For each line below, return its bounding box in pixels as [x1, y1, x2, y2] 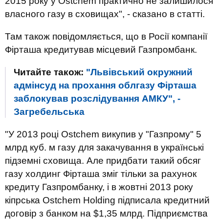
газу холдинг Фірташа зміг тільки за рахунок [5, 169, 197, 179]
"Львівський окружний [86, 67, 193, 77]
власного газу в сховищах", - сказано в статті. [5, 9, 205, 19]
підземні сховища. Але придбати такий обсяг [5, 155, 201, 166]
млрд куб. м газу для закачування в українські [5, 142, 204, 153]
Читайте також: [14, 67, 86, 77]
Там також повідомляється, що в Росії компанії [5, 31, 207, 42]
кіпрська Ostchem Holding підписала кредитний [5, 195, 210, 205]
